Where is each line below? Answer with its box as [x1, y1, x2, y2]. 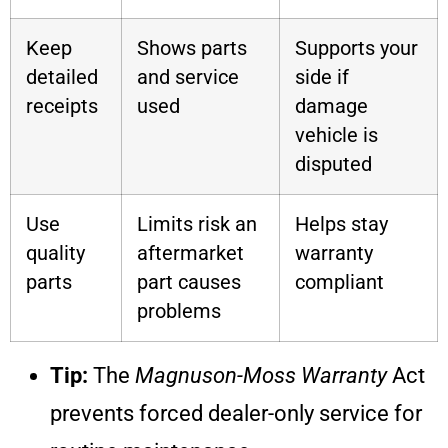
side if [295, 65, 349, 89]
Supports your [295, 36, 418, 60]
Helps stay [295, 212, 388, 236]
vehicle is [295, 123, 378, 147]
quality [26, 241, 85, 265]
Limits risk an [137, 212, 257, 236]
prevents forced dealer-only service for [50, 400, 422, 426]
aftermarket [137, 241, 244, 265]
